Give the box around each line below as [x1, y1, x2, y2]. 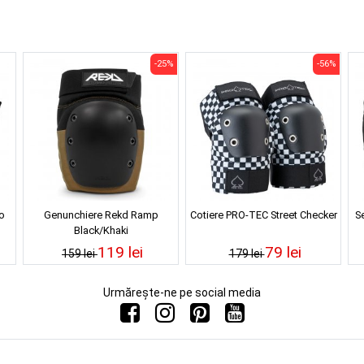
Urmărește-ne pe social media [103, 285, 261, 299]
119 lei [97, 242, 143, 262]
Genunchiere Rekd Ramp [43, 208, 158, 221]
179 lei [228, 246, 265, 260]
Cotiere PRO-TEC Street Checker [189, 208, 337, 221]
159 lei [62, 246, 97, 260]
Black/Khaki [73, 223, 128, 236]
